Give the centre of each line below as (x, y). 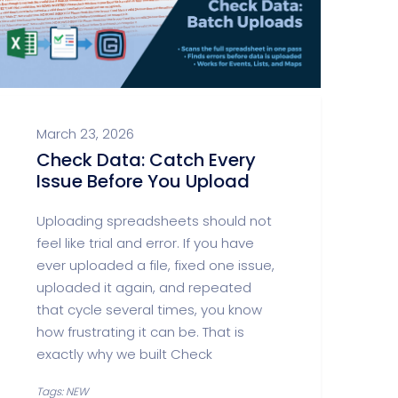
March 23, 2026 (85, 134)
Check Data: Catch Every (146, 160)
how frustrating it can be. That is (140, 332)
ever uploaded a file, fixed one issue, (155, 265)
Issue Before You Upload (143, 181)
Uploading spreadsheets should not (154, 221)
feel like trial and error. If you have (145, 243)
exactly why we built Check (124, 354)
